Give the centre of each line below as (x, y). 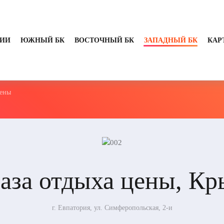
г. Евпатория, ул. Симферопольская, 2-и (112, 207)
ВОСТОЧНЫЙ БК (104, 40)
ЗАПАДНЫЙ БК (170, 40)
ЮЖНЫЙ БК (42, 40)
